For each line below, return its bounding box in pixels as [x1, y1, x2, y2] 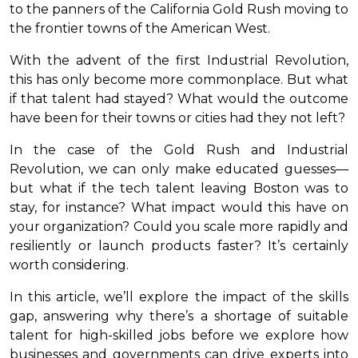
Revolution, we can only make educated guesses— [10, 161, 348, 177]
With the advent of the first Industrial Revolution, [10, 52, 348, 68]
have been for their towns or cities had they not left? [10, 109, 348, 125]
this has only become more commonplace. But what [10, 71, 348, 87]
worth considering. [10, 257, 132, 272]
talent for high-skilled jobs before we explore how [10, 327, 348, 343]
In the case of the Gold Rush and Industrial [10, 141, 348, 157]
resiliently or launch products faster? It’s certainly [10, 237, 348, 253]
